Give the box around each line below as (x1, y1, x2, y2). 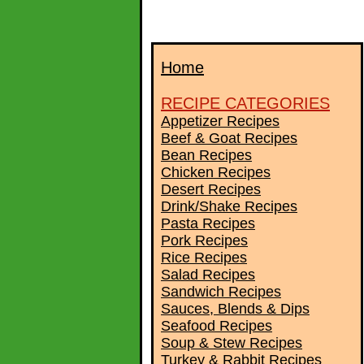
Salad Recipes (161, 266, 255, 283)
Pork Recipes (161, 232, 248, 249)
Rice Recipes (161, 249, 247, 266)
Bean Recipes (161, 147, 252, 163)
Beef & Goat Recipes (161, 130, 297, 146)
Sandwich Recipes (161, 284, 281, 300)
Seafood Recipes (161, 318, 272, 334)
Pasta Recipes (161, 215, 255, 232)
